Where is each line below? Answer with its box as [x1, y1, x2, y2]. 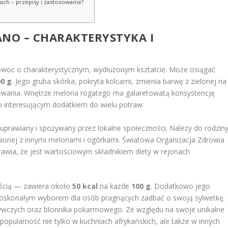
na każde [98, 181, 132, 191]
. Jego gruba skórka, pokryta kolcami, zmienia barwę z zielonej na [12, 76, 227, 87]
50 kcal [72, 181, 98, 191]
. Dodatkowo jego [151, 181, 211, 191]
